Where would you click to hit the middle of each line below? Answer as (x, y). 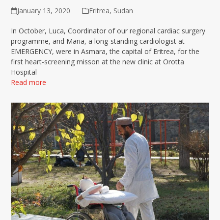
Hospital (24, 72)
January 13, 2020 (43, 11)
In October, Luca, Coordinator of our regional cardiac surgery (108, 31)
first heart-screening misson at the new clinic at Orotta (98, 62)
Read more (29, 82)
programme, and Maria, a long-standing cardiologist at (98, 41)
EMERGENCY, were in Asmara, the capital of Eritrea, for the (105, 51)
